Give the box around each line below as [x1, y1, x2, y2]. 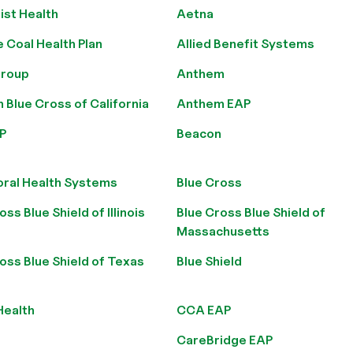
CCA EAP [176, 303, 231, 318]
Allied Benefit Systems [176, 36, 314, 51]
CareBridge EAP [176, 333, 273, 347]
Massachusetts [176, 224, 269, 239]
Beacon [176, 126, 221, 141]
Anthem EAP [176, 96, 251, 111]
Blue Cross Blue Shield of [176, 205, 325, 220]
